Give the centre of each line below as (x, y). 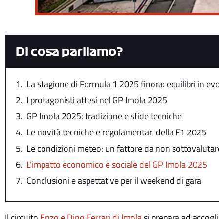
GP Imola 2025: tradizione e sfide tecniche (104, 116)
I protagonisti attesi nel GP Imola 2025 (97, 100)
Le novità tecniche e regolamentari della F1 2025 (116, 132)
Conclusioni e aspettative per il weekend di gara (114, 180)
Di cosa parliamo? (69, 52)
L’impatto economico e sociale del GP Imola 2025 (117, 164)
